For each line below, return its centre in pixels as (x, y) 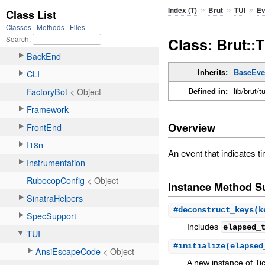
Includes (204, 226)
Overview (192, 127)
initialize (202, 246)
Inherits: (213, 72)
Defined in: (208, 91)
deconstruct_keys (216, 210)
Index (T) (183, 10)
